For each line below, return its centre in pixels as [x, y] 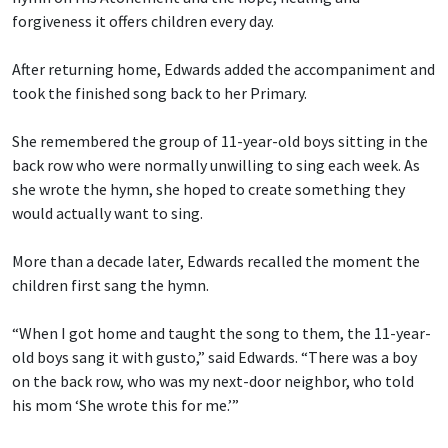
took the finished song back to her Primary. [159, 93]
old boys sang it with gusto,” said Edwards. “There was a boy [214, 357]
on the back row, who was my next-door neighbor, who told [213, 381]
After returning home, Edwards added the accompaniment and [223, 69]
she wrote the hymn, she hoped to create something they [208, 189]
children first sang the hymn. [110, 285]
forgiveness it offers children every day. [143, 21]
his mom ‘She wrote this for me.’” [125, 405]
